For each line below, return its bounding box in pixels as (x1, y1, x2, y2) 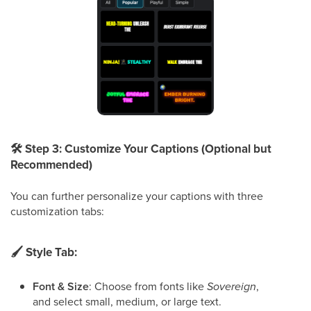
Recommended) (10, 155, 92, 174)
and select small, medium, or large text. (33, 293, 221, 309)
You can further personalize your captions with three (10, 187, 263, 203)
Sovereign (207, 278, 256, 294)
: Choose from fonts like (89, 278, 207, 294)
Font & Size (33, 278, 89, 294)
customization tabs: (10, 203, 104, 219)
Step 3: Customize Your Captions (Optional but (22, 140, 271, 158)
